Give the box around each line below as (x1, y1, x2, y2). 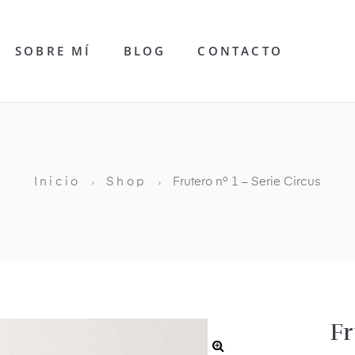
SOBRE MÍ (14, 43, 92, 59)
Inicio (33, 175, 81, 188)
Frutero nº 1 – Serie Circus (173, 175, 321, 188)
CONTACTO (197, 43, 283, 59)
